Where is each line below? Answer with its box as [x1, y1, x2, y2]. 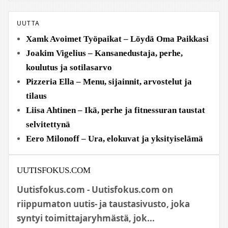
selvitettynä [26, 120, 70, 129]
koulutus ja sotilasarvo [26, 63, 112, 72]
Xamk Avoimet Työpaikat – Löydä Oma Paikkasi [26, 34, 209, 44]
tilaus [26, 91, 47, 101]
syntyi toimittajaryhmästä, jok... [17, 212, 155, 224]
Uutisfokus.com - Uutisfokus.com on [17, 184, 173, 195]
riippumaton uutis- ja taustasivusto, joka [17, 198, 190, 210]
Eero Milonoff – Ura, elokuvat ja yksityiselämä [26, 134, 203, 144]
